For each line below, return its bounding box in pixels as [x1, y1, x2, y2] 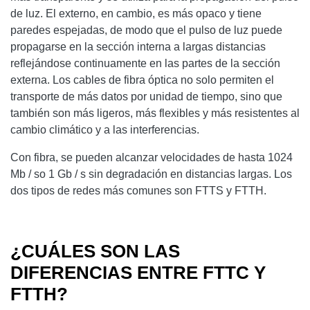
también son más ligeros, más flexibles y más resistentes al [10, 107, 300, 119]
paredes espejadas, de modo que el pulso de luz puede [10, 24, 282, 36]
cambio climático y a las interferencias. [10, 123, 199, 136]
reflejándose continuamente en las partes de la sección [10, 57, 280, 69]
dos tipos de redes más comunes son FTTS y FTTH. [10, 184, 266, 197]
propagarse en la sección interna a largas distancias [10, 40, 266, 53]
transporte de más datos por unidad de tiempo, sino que [10, 90, 282, 102]
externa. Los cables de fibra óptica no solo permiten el [10, 73, 274, 86]
